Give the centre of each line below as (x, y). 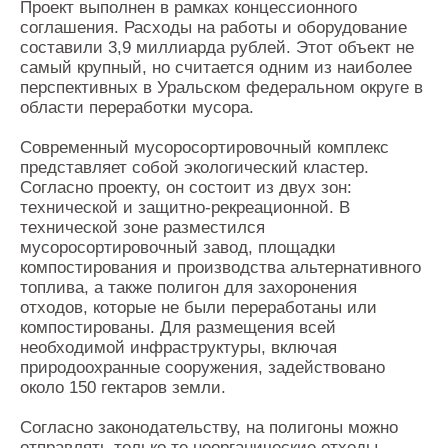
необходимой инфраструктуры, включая (178, 347)
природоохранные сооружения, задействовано (202, 367)
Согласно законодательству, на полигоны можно (209, 427)
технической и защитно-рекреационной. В (185, 207)
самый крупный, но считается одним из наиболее (216, 67)
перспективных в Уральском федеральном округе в (221, 87)
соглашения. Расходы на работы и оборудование (213, 27)
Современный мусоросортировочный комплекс (204, 147)
